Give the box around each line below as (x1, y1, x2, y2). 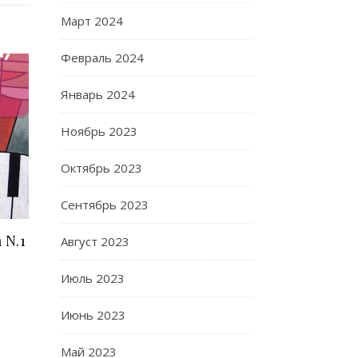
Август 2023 (61, 233, 129, 249)
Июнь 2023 (61, 307, 125, 323)
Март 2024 (61, 13, 123, 29)
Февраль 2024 (61, 50, 144, 66)
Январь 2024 (61, 86, 135, 102)
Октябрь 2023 (61, 160, 142, 176)
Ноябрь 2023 (61, 123, 137, 139)
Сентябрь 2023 (61, 197, 149, 213)
